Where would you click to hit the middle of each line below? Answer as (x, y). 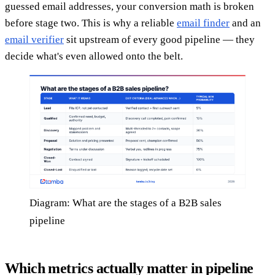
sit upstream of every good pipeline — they (159, 39)
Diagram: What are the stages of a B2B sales (126, 203)
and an (245, 23)
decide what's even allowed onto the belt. (94, 56)
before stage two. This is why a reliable (91, 23)
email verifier (34, 39)
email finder (203, 23)
